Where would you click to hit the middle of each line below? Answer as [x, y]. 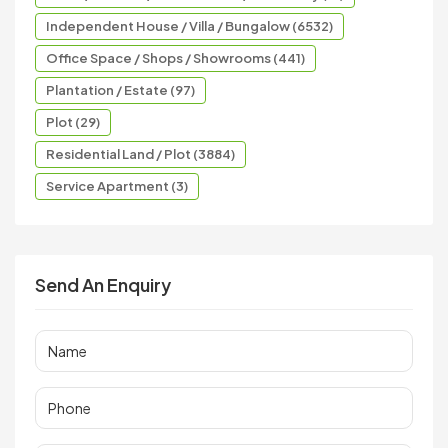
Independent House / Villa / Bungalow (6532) [189, 25]
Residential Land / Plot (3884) [140, 153]
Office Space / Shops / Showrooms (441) [175, 57]
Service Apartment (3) [117, 185]
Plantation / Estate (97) [120, 89]
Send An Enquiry [103, 284]
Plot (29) [73, 121]
